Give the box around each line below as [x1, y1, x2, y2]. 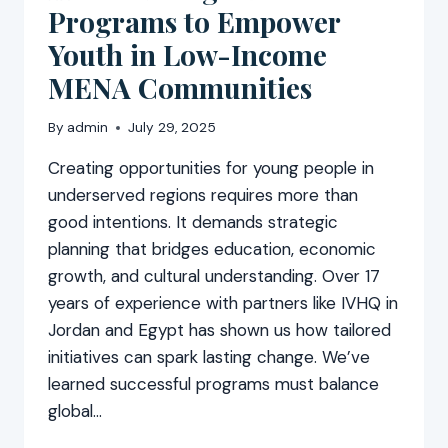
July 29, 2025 [128, 119, 217, 137]
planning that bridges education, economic [48, 238, 376, 261]
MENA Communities [48, 68, 312, 106]
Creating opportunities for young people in [48, 157, 374, 180]
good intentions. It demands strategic [48, 211, 338, 234]
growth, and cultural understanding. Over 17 [48, 265, 380, 288]
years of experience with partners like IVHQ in [48, 292, 398, 315]
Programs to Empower [48, 2, 340, 40]
